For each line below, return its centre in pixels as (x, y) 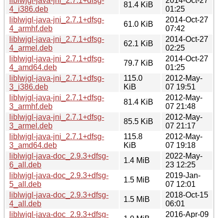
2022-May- (184, 156)
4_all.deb (25, 203)
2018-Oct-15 (187, 195)
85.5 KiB (138, 121)
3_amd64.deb (33, 145)
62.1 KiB (138, 43)
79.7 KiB (138, 63)
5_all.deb (25, 184)
